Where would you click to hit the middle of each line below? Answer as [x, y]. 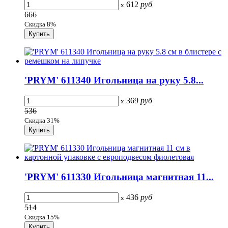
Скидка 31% [42, 121]
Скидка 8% [40, 24]
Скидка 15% [42, 217]
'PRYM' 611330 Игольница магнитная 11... [119, 177]
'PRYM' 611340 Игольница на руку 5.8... [114, 80]
